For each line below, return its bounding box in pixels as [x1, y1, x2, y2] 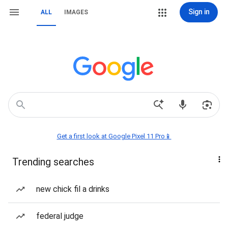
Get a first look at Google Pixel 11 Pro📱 [56, 132, 172, 140]
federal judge [36, 211, 83, 221]
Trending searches [12, 156, 94, 168]
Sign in [188, 8, 210, 16]
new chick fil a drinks [36, 184, 109, 194]
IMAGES [64, 9, 88, 16]
